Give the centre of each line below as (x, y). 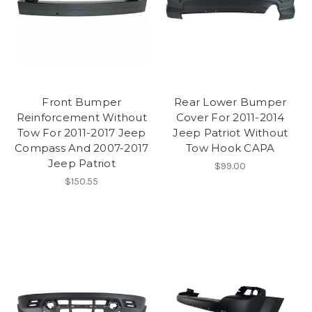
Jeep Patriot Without (231, 133)
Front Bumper (82, 102)
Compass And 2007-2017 (82, 148)
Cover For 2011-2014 (230, 118)
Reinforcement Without (81, 118)
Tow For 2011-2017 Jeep (82, 133)
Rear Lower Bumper (231, 102)
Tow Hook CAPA (231, 148)
